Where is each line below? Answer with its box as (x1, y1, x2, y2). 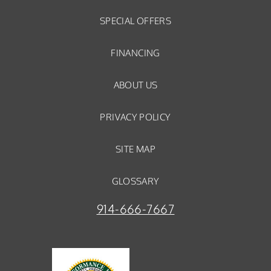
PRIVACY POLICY (100, 111, 171, 123)
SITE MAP (116, 143, 155, 155)
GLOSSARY (111, 175, 160, 187)
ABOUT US (113, 79, 158, 91)
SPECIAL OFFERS (99, 15, 172, 27)
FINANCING (111, 47, 160, 59)
